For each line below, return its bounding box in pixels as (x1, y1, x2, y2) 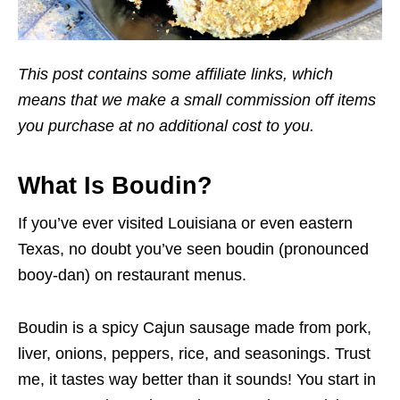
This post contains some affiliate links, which (18, 64, 333, 83)
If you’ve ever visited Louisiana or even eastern (18, 213, 353, 232)
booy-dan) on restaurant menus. (18, 265, 246, 284)
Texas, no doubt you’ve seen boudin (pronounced (18, 239, 369, 258)
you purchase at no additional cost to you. (18, 116, 314, 135)
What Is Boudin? (18, 171, 212, 199)
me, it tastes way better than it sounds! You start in (18, 370, 376, 388)
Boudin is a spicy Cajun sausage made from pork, (18, 318, 371, 337)
